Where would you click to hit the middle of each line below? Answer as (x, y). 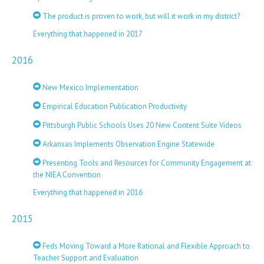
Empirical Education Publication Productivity (114, 106)
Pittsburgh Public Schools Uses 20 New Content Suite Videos (141, 125)
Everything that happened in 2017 (88, 34)
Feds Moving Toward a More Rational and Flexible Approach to (145, 246)
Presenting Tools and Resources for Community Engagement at (146, 163)
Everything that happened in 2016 (88, 192)
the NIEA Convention (67, 175)
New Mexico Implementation (90, 88)
